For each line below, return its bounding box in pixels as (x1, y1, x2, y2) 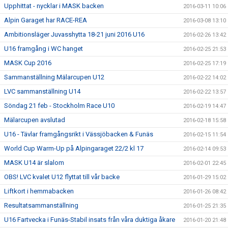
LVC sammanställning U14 (4, 88, 80, 95)
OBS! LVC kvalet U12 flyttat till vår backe (4, 173, 120, 181)
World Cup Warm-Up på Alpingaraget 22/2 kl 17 (4, 145, 144, 152)
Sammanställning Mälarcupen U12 (4, 73, 104, 81)
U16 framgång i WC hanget (4, 45, 83, 52)
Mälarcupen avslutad (4, 116, 65, 124)
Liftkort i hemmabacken (4, 187, 74, 195)
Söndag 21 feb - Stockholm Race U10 (4, 102, 115, 109)
